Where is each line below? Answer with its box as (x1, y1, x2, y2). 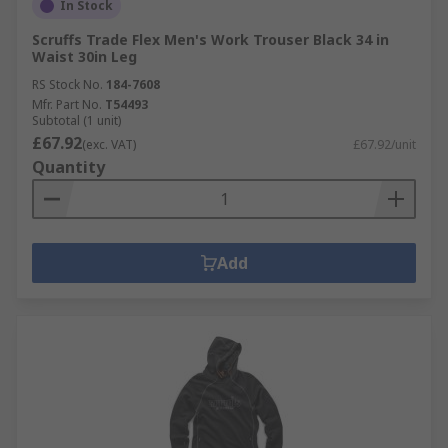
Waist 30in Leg (32, 47, 137, 66)
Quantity (32, 156, 105, 178)
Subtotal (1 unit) (32, 112, 121, 129)
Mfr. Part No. (32, 96, 102, 113)
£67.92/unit (353, 136, 416, 153)
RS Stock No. (32, 76, 103, 93)
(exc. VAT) (82, 136, 136, 153)
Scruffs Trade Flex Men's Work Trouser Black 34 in (32, 30, 389, 49)
